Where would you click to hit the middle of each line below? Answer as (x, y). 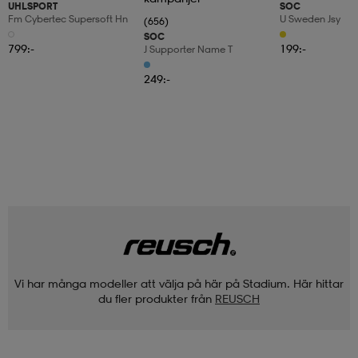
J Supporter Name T (188, 50)
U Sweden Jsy (310, 19)
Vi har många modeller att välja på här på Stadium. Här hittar (179, 283)
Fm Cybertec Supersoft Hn (68, 19)
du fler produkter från (155, 298)
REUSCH (237, 298)
